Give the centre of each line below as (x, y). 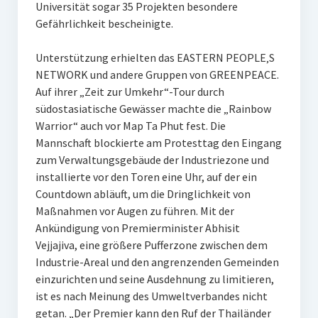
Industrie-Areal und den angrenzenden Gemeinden (157, 262)
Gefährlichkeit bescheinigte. (104, 24)
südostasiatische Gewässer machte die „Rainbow (153, 109)
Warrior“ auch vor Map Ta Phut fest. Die (130, 126)
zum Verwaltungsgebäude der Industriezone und (152, 160)
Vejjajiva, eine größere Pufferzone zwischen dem (151, 245)
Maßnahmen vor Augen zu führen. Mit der (135, 211)
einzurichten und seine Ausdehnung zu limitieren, (154, 279)
